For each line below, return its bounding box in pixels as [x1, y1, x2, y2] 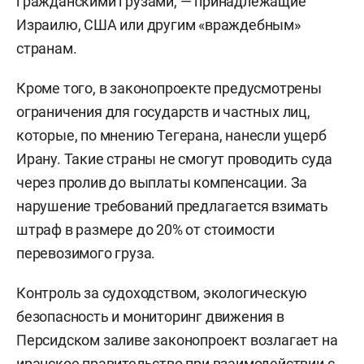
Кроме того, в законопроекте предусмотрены [16, 79, 322, 97]
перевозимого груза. [16, 244, 156, 262]
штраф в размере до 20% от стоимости [16, 220, 275, 238]
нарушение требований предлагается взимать [16, 197, 328, 214]
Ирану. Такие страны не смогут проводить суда [16, 149, 333, 167]
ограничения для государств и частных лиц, [16, 102, 310, 120]
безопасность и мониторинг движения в [16, 307, 284, 325]
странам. [16, 39, 77, 57]
